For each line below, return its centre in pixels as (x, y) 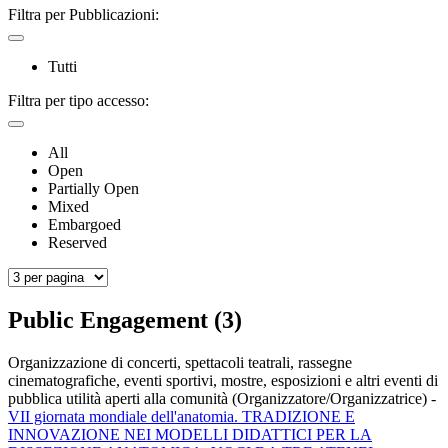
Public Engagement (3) (125, 319)
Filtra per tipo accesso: (78, 100)
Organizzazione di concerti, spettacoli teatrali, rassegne (180, 362)
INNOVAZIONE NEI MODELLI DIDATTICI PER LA (190, 434)
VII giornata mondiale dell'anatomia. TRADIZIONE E (181, 416)
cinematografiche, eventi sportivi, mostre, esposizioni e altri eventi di (223, 380)
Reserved (77, 242)
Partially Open (93, 188)
